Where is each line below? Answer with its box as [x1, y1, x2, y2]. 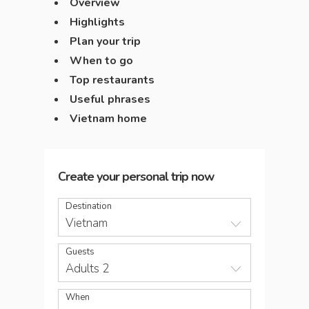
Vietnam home [70, 111, 147, 126]
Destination [66, 200, 112, 212]
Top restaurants [70, 72, 154, 88]
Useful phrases [70, 92, 150, 107]
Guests [66, 246, 94, 258]
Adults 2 [66, 261, 109, 277]
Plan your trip [70, 34, 141, 49]
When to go [70, 53, 133, 68]
